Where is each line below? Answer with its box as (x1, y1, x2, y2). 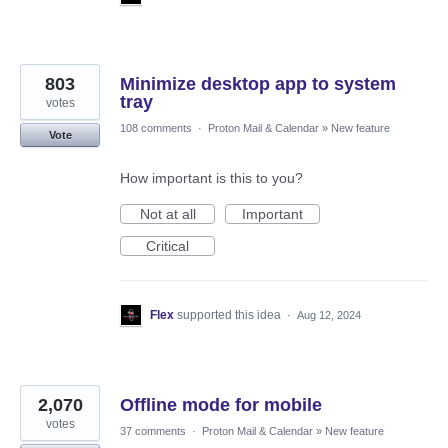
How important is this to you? (120, 169, 303, 186)
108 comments (120, 121, 192, 134)
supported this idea (177, 307, 284, 322)
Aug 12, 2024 (297, 308, 361, 321)
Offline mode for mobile (120, 394, 322, 415)
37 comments (120, 424, 186, 437)
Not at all (139, 205, 196, 222)
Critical (146, 237, 189, 254)
